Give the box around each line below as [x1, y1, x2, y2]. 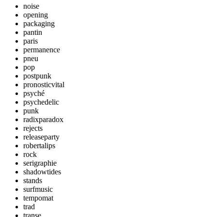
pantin [23, 28, 42, 36]
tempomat [23, 194, 53, 202]
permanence [23, 46, 60, 54]
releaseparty [23, 133, 60, 141]
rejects [23, 124, 43, 132]
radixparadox [23, 115, 63, 124]
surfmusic [23, 185, 53, 193]
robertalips [23, 141, 55, 150]
